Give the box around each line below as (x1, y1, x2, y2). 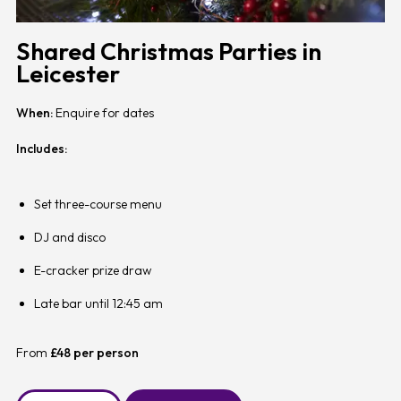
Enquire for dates (52, 104, 154, 121)
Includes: (15, 140, 67, 157)
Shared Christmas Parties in (15, 35, 321, 66)
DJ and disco (33, 228, 106, 245)
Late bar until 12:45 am (33, 294, 163, 311)
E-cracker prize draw (33, 261, 151, 278)
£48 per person (49, 344, 141, 361)
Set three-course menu (33, 195, 162, 212)
